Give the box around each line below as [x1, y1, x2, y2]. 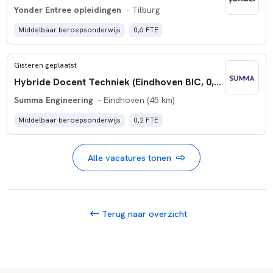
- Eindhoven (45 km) [95, 94, 175, 106]
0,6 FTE [133, 25, 158, 35]
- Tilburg [123, 4, 160, 16]
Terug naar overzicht [99, 207, 188, 219]
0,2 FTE [133, 115, 158, 126]
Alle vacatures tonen [88, 151, 172, 163]
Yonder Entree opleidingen [13, 4, 121, 16]
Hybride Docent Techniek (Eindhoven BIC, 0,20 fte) [213, 75, 221, 88]
